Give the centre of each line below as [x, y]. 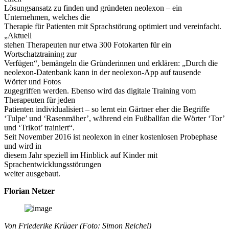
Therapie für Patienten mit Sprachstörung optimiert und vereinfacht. [113, 26]
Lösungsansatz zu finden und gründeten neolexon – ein [93, 8]
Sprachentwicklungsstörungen [53, 164]
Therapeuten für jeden [40, 100]
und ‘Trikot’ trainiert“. [39, 127]
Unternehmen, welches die [47, 17]
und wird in [23, 146]
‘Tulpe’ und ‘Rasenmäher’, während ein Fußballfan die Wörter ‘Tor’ [114, 118]
